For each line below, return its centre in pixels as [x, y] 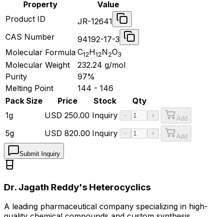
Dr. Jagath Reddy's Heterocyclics [77, 187]
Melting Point [29, 88]
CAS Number [30, 37]
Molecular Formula [40, 52]
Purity [16, 76]
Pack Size [24, 101]
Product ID [25, 19]
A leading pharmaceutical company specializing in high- [106, 207]
